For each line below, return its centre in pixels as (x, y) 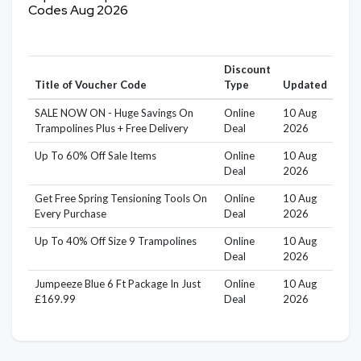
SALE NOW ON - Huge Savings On (114, 112)
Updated (305, 84)
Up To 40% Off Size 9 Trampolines (115, 241)
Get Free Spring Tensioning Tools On (120, 198)
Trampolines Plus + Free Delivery (111, 128)
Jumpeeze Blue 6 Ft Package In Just (117, 283)
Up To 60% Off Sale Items (95, 155)
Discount (247, 69)
